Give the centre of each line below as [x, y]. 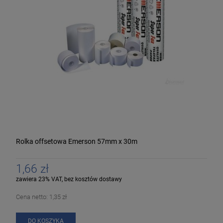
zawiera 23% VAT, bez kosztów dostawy [69, 179]
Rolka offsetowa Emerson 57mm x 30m [77, 141]
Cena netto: [33, 197]
